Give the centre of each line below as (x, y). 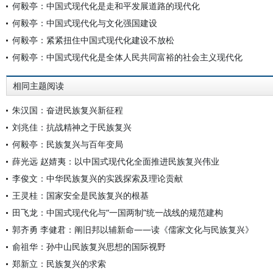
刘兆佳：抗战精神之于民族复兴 (72, 127)
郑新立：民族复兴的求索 (59, 264)
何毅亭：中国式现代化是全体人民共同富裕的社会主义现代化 (127, 57)
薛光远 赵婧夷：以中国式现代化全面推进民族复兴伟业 (116, 161)
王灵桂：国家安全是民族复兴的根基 (80, 195)
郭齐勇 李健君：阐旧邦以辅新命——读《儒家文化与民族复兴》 (133, 229)
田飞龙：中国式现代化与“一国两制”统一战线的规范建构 (118, 212)
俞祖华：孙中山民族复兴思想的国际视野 (89, 246)
